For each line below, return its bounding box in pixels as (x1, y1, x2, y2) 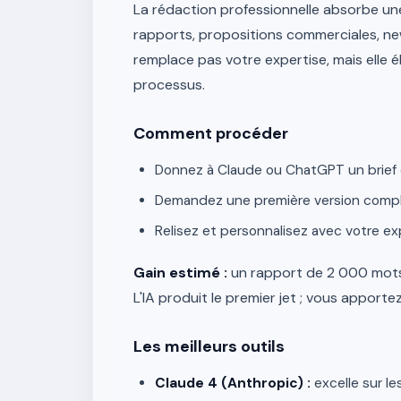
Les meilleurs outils (133, 336, 285, 357)
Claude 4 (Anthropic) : (155, 374, 311, 392)
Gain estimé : (133, 263, 227, 282)
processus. (133, 75, 205, 94)
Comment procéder (133, 123, 288, 144)
